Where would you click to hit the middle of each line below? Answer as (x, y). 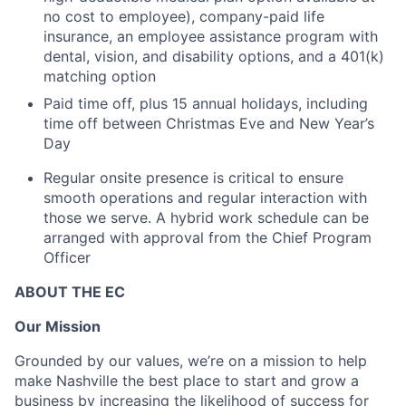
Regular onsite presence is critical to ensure (193, 177)
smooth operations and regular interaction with (205, 197)
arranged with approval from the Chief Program (208, 237)
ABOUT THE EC (70, 291)
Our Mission (58, 326)
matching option (100, 76)
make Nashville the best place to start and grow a (187, 380)
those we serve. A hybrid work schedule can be (206, 217)
